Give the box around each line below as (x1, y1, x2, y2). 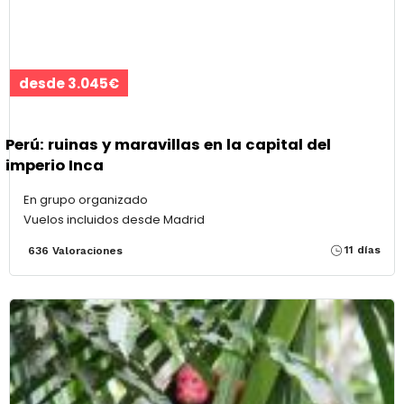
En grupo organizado (23, 191, 148, 209)
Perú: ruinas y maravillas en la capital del (5, 133, 331, 155)
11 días (344, 243, 381, 257)
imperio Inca (5, 154, 104, 176)
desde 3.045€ (19, 74, 119, 94)
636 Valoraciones (28, 244, 123, 258)
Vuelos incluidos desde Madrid (23, 211, 205, 229)
